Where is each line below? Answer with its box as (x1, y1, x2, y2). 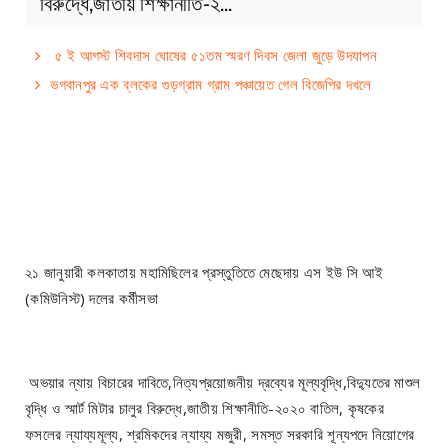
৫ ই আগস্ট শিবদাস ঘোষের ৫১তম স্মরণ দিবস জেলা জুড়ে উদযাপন (50, 44, 377, 65)
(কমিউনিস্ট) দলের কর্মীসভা (25, 287, 158, 308)
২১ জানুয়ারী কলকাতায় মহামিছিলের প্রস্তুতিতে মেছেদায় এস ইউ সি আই (25, 261, 383, 282)
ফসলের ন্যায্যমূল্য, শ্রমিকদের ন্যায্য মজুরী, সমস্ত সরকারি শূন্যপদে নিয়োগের (25, 423, 415, 444)
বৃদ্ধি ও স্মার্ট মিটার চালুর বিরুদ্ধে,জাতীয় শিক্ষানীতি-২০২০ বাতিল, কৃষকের (25, 397, 384, 418)
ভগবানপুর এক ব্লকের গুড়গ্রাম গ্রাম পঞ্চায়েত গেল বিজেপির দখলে (50, 73, 372, 94)
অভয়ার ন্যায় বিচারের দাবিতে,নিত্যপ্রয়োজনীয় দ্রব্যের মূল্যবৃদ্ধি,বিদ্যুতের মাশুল (25, 371, 421, 392)
